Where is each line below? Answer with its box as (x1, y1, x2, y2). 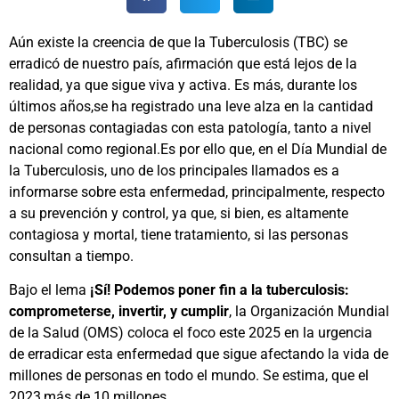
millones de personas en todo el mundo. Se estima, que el (9, 367, 369, 385)
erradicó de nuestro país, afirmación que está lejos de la (9, 54, 357, 72)
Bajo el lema (9, 281, 90, 299)
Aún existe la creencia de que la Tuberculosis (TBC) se (9, 33, 347, 51)
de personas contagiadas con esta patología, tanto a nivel (9, 118, 371, 136)
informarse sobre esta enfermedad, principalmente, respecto (9, 183, 385, 200)
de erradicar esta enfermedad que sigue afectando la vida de (9, 346, 388, 363)
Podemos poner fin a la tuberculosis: (114, 281, 349, 299)
